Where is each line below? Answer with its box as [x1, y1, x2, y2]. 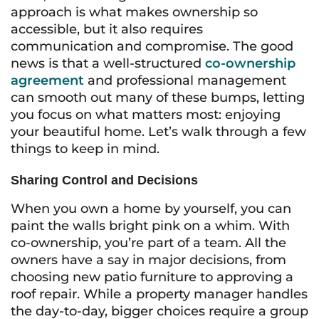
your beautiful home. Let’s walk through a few [11, 124, 306, 140]
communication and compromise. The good [11, 38, 293, 54]
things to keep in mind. [11, 141, 159, 157]
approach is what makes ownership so [11, 4, 258, 20]
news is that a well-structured [11, 56, 205, 71]
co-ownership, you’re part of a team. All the [11, 235, 286, 251]
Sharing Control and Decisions [11, 173, 198, 187]
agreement [11, 73, 84, 88]
